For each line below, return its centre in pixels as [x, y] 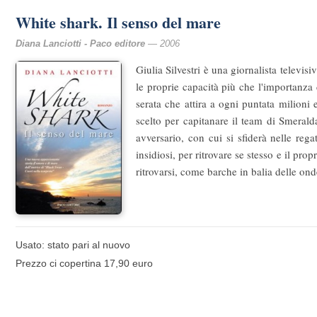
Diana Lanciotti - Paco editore [80, 44]
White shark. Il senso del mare [118, 22]
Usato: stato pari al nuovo [73, 245]
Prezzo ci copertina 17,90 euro [84, 264]
